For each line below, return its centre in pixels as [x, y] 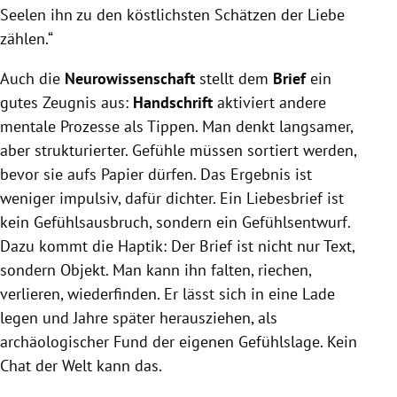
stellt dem [236, 78]
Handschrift [175, 102]
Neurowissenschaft [130, 78]
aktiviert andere [272, 102]
